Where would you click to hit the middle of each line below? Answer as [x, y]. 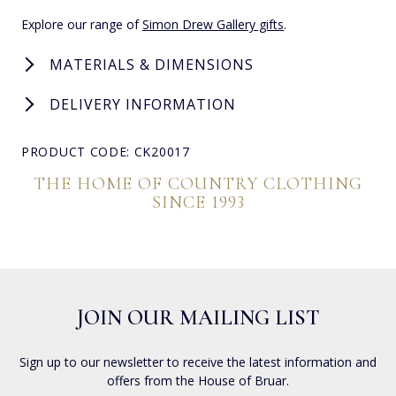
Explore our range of [82, 24]
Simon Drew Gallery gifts [213, 24]
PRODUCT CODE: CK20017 [106, 151]
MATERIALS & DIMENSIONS [152, 64]
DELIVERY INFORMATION [143, 104]
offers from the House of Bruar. [198, 380]
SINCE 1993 [198, 202]
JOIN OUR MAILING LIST [198, 317]
